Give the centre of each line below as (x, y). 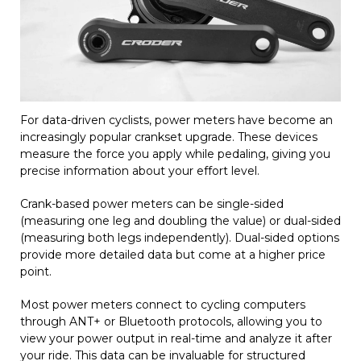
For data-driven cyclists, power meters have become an (176, 120)
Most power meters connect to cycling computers (163, 304)
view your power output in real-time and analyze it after (176, 338)
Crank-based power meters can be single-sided (152, 203)
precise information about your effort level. (140, 170)
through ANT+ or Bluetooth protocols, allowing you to (171, 321)
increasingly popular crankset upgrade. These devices (169, 137)
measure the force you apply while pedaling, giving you (175, 154)
